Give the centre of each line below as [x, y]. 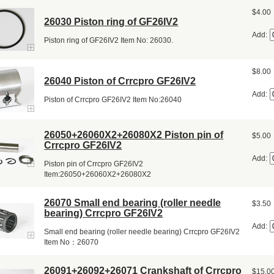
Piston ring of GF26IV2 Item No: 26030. [109, 41]
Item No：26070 [72, 243]
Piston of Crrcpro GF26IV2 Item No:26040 [113, 100]
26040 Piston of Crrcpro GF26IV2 [120, 81]
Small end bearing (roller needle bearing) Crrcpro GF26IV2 [142, 232]
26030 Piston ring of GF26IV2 [111, 21]
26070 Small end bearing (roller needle [133, 202]
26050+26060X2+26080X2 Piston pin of [134, 135]
